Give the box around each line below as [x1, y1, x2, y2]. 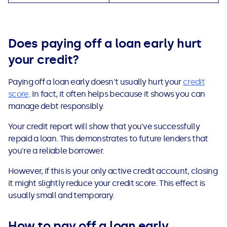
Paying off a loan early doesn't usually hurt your [8, 77, 183, 87]
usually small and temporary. [8, 191, 115, 201]
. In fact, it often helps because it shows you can [28, 89, 205, 99]
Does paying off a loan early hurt [8, 36, 202, 51]
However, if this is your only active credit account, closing [8, 166, 217, 176]
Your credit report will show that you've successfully [8, 122, 200, 132]
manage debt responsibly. [8, 101, 104, 111]
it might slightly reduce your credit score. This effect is [8, 178, 205, 188]
